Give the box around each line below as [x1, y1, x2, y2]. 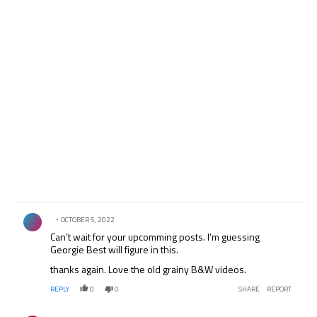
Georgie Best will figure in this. [50, 242, 179, 258]
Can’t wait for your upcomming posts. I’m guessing [50, 229, 260, 245]
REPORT [266, 284, 292, 295]
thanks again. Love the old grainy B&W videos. [50, 262, 247, 277]
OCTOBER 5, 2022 [61, 214, 115, 226]
